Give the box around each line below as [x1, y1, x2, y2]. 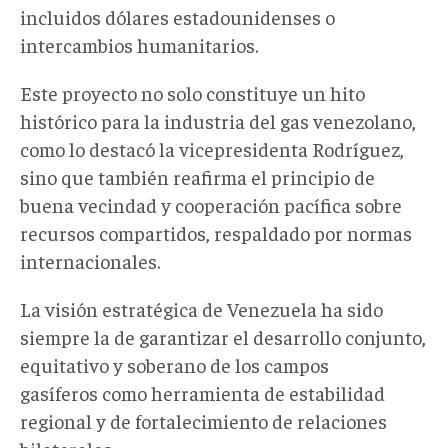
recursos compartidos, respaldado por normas [20, 219, 412, 245]
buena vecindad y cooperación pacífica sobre [20, 191, 402, 217]
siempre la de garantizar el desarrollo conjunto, [20, 323, 426, 349]
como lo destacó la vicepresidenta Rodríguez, [20, 135, 404, 161]
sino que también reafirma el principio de [20, 163, 375, 189]
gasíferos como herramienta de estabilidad [20, 379, 385, 405]
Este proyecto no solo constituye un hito [20, 79, 365, 105]
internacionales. [20, 247, 160, 273]
